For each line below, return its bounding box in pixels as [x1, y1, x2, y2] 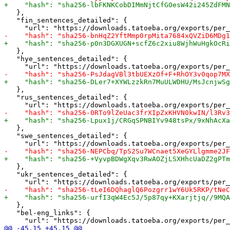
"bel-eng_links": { [4, 208, 90, 217]
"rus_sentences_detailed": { [4, 93, 127, 101]
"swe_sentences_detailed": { [4, 131, 127, 140]
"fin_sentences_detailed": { [4, 16, 127, 24]
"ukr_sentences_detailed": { [4, 170, 127, 178]
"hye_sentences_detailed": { [4, 54, 127, 63]
